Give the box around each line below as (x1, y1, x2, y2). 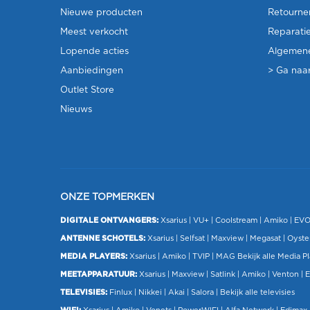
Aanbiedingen (60, 66, 123, 75)
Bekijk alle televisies (220, 289, 295, 296)
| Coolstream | (209, 217, 264, 224)
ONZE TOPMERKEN (60, 192, 154, 202)
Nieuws (60, 105, 92, 114)
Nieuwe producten (60, 8, 143, 17)
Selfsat (180, 235, 205, 242)
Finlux (109, 289, 132, 296)
